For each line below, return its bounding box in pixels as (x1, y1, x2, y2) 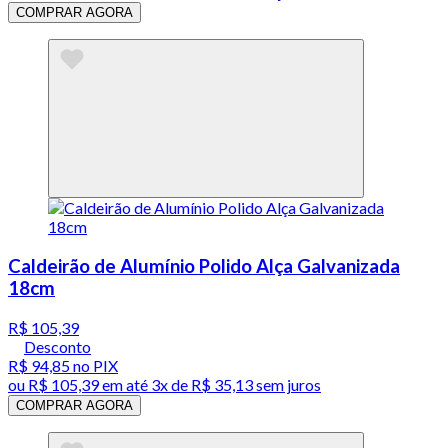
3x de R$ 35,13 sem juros (151, 374, 321, 394)
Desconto (24, 336, 91, 356)
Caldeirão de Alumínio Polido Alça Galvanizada (8, 254, 400, 277)
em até (99, 374, 151, 394)
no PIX (70, 355, 118, 375)
